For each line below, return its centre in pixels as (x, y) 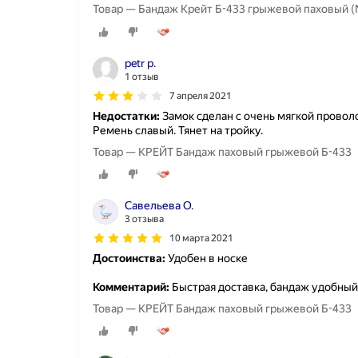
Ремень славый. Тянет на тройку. (178, 130)
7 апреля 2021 (201, 95)
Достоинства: (129, 258)
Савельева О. (159, 205)
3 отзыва (144, 219)
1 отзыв (142, 76)
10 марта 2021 (201, 238)
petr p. (140, 63)
